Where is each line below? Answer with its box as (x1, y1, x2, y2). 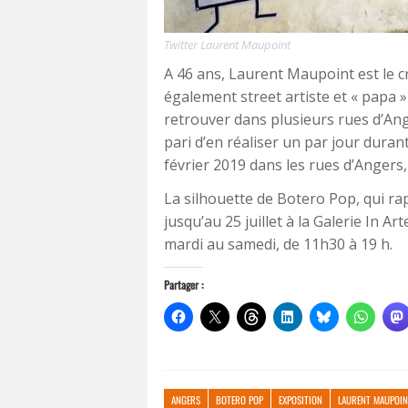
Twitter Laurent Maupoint (164, 36, 291, 54)
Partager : (164, 277, 203, 293)
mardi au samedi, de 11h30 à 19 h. (164, 234, 393, 255)
